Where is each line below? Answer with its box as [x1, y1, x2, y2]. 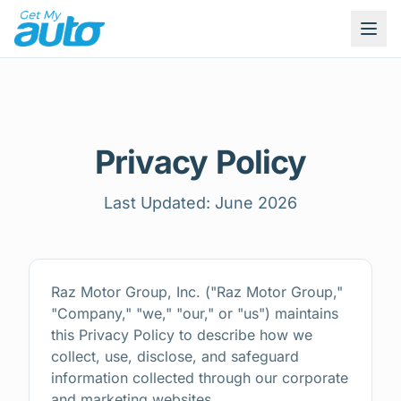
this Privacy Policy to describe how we [51, 326, 312, 344]
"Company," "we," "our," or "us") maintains [51, 304, 338, 322]
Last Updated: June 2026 [104, 193, 297, 212]
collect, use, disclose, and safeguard [51, 347, 299, 365]
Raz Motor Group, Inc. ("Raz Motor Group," [51, 283, 343, 301]
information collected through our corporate [51, 369, 348, 387]
